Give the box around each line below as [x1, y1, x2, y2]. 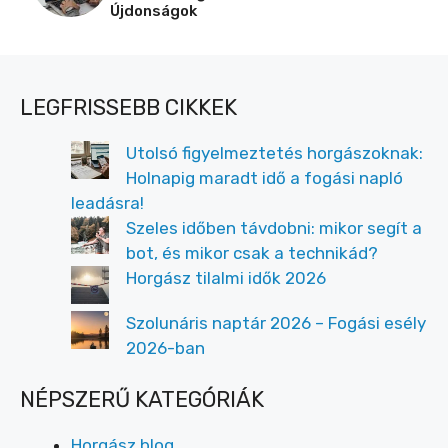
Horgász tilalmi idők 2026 [126, 268, 326, 289]
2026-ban [126, 338, 205, 359]
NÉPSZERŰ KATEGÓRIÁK [20, 385, 264, 413]
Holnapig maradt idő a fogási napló [126, 168, 403, 189]
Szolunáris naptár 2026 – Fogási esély [126, 313, 426, 334]
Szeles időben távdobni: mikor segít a [126, 218, 422, 239]
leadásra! [71, 193, 144, 214]
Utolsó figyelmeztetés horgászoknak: [126, 143, 423, 164]
